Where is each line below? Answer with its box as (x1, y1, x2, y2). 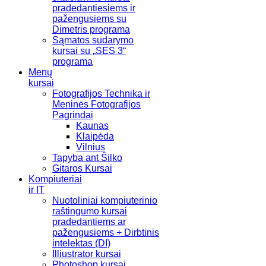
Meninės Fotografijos (52, 99, 141, 110)
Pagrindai (52, 110, 93, 121)
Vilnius (76, 142, 105, 153)
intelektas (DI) (52, 238, 110, 249)
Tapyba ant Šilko (52, 153, 122, 163)
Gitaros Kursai (52, 163, 112, 174)
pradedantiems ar (52, 217, 126, 227)
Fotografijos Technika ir (52, 88, 150, 99)
